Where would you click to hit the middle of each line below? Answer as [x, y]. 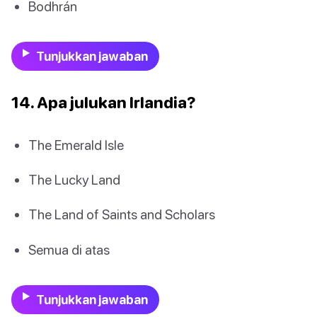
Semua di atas [69, 249]
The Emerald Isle [76, 145]
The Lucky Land [74, 180]
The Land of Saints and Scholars [122, 214]
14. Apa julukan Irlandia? [104, 103]
